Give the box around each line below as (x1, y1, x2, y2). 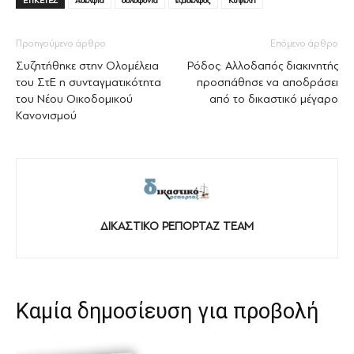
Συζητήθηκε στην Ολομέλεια (16, 59, 159, 73)
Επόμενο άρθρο (270, 38, 338, 50)
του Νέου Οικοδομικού (16, 92, 133, 107)
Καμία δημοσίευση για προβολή (16, 298, 318, 324)
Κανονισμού (16, 109, 77, 123)
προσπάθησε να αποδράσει (197, 76, 338, 90)
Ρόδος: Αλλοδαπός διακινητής (187, 59, 338, 73)
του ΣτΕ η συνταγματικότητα (16, 76, 161, 90)
